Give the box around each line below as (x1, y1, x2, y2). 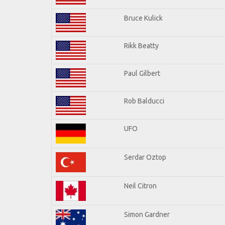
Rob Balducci (124, 96, 164, 105)
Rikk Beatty (124, 41, 159, 50)
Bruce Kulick (124, 14, 163, 22)
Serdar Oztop (124, 153, 166, 161)
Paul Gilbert (124, 69, 160, 77)
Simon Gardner (124, 210, 170, 218)
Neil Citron (124, 181, 157, 190)
